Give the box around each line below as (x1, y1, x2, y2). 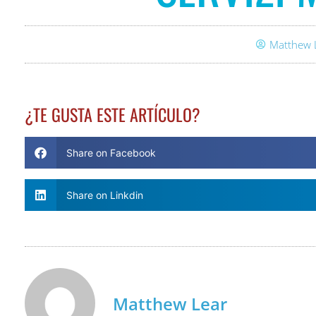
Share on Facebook (66, 147, 156, 159)
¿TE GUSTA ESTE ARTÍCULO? (25, 102, 200, 127)
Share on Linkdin (66, 189, 143, 201)
